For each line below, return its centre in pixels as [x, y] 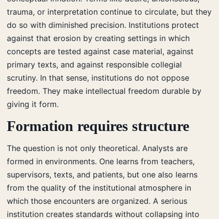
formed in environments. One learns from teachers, [101, 161]
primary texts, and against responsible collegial [94, 64]
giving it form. [33, 104]
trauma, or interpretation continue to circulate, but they [109, 11]
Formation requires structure [98, 126]
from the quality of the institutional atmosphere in [99, 187]
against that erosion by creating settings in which [98, 38]
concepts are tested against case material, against [100, 51]
